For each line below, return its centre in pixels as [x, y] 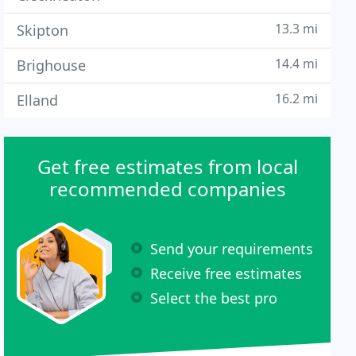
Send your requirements [232, 248]
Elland [38, 100]
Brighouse [52, 65]
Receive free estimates [226, 273]
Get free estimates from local [167, 166]
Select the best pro [214, 298]
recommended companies [167, 189]
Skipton [43, 30]
